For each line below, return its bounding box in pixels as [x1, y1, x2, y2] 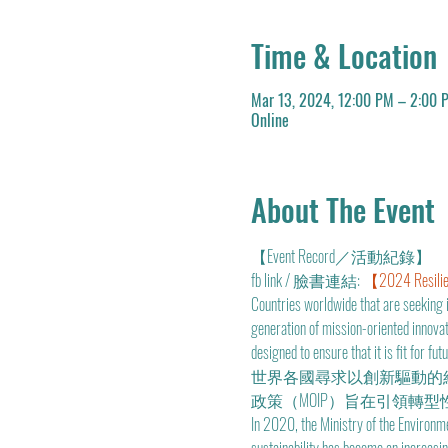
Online [250, 108, 289, 132]
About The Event [250, 187, 435, 232]
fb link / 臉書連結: [250, 268, 363, 292]
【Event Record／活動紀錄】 [250, 244, 431, 268]
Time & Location [250, 33, 437, 78]
